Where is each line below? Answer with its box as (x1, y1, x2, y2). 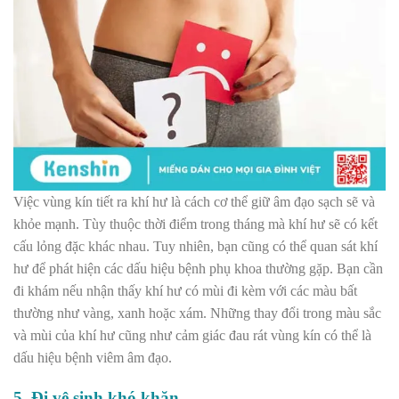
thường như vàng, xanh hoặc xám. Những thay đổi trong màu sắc (13, 305, 381, 322)
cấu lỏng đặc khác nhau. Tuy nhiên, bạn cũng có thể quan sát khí (13, 239, 378, 255)
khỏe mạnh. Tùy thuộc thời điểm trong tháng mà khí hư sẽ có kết (13, 216, 378, 232)
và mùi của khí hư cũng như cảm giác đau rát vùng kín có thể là (13, 328, 371, 344)
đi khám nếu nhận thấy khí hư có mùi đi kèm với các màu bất (13, 283, 357, 299)
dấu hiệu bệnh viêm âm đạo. (13, 350, 172, 366)
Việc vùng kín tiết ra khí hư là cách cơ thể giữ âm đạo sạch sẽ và (13, 194, 375, 210)
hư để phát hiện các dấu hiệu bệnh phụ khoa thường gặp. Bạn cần (13, 261, 383, 277)
